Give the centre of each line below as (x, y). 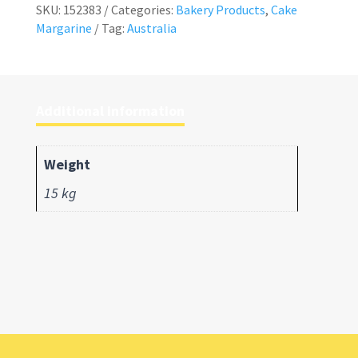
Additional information (110, 111)
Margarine (64, 28)
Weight (67, 165)
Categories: (143, 10)
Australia (151, 28)
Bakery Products (220, 10)
